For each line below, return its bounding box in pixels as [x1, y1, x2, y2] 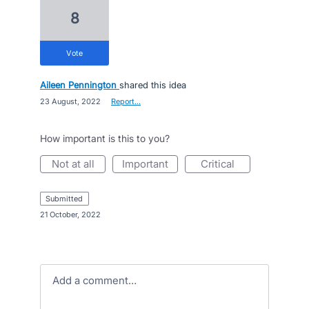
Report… [111, 97, 141, 106]
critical [208, 157, 235, 170]
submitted [50, 194, 83, 203]
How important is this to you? [40, 132, 170, 144]
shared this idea [119, 79, 186, 90]
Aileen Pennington [40, 79, 117, 90]
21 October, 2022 [40, 210, 101, 219]
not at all [59, 157, 94, 170]
